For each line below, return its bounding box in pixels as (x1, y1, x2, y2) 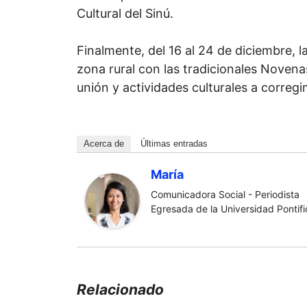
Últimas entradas (140, 138, 208, 149)
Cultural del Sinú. (77, 5, 173, 21)
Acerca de (84, 138, 124, 149)
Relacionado (77, 280, 164, 298)
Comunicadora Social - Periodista (151, 188, 299, 200)
